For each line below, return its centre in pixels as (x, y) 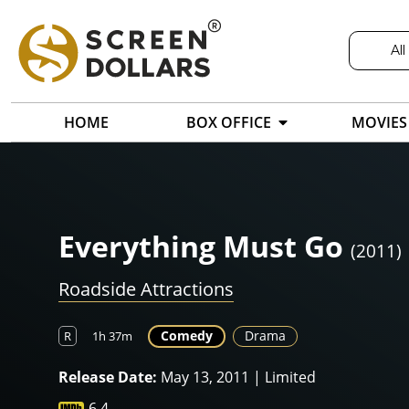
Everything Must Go (201, 246)
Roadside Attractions (146, 289)
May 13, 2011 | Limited (236, 378)
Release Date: (108, 378)
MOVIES (379, 123)
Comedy (187, 336)
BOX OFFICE (229, 123)
